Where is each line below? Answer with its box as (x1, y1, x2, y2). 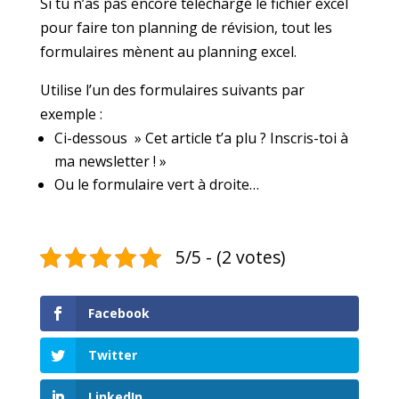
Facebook (87, 305, 150, 322)
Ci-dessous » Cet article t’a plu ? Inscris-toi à (53, 128, 348, 148)
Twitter (87, 346, 137, 364)
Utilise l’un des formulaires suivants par (39, 80, 305, 100)
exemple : (39, 104, 106, 124)
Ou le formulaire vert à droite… (53, 175, 259, 194)
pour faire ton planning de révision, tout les (39, 18, 332, 37)
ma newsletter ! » (53, 151, 167, 171)
